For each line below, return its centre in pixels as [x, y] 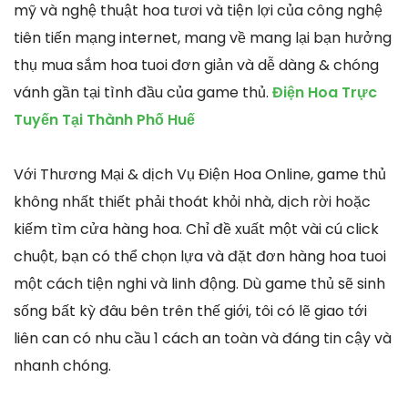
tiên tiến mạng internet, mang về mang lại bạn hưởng [203, 38]
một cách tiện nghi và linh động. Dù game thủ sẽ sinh [199, 284]
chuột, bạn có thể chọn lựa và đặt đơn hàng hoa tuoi [200, 257]
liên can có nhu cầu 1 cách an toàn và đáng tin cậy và [203, 339]
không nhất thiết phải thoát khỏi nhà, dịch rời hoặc [192, 202]
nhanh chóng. [62, 366]
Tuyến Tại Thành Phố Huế [104, 120]
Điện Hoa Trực [323, 93]
